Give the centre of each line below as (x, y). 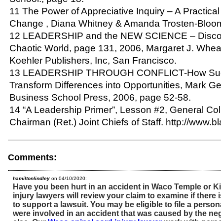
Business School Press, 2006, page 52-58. (100, 97)
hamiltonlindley (31, 178)
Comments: (32, 157)
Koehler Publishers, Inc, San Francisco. (93, 60)
